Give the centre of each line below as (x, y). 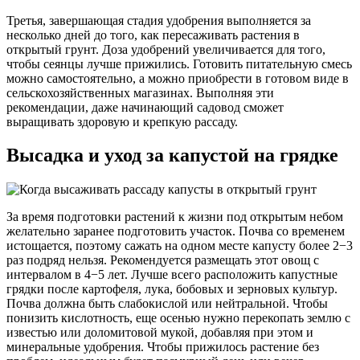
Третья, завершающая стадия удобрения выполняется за (159, 20)
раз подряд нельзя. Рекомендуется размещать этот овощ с (163, 260)
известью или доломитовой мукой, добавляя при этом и (160, 333)
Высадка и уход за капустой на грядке (172, 155)
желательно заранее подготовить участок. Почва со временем (176, 231)
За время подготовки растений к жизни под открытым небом (175, 217)
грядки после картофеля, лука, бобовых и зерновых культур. (172, 289)
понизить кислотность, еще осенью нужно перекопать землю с (178, 318)
